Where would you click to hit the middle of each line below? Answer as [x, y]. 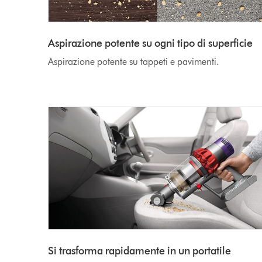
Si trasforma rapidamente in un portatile [140, 251]
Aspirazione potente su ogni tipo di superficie [151, 44]
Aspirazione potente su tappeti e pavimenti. [134, 62]
